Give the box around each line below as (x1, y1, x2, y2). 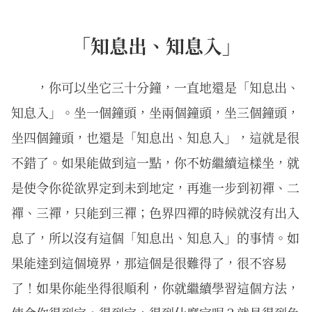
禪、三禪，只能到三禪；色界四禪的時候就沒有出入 (11, 203, 299, 221)
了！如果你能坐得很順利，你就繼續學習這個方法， (11, 278, 299, 297)
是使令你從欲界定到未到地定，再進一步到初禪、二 (11, 178, 299, 196)
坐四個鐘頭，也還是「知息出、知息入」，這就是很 (11, 127, 299, 146)
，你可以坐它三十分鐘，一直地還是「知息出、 (36, 77, 299, 96)
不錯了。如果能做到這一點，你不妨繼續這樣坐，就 (11, 153, 299, 171)
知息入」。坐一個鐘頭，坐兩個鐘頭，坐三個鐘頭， (11, 102, 299, 121)
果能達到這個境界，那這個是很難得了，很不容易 (11, 253, 287, 272)
